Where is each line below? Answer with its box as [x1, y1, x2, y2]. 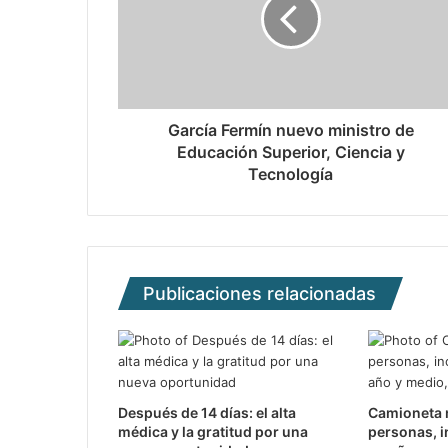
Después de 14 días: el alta [118, 404, 296, 421]
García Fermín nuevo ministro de [167, 120, 414, 140]
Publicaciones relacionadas [143, 283, 376, 304]
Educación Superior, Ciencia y [176, 142, 405, 162]
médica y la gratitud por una [118, 423, 308, 440]
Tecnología [248, 164, 333, 184]
